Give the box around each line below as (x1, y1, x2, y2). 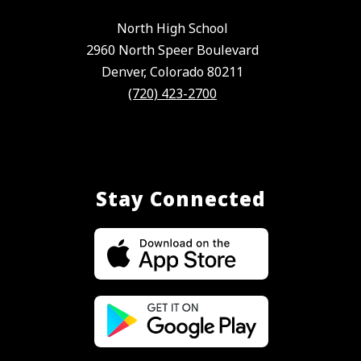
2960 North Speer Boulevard (86, 41, 259, 60)
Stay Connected (95, 185, 266, 213)
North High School (117, 19, 228, 38)
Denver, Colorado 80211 (102, 63, 243, 81)
